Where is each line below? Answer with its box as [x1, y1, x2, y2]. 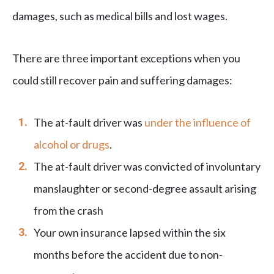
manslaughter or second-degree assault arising [34, 181, 256, 195]
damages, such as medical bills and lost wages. [12, 9, 228, 23]
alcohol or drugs [34, 137, 109, 151]
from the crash [34, 203, 103, 217]
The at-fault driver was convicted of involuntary [34, 159, 261, 173]
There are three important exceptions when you [12, 51, 240, 65]
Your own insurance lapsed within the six [34, 225, 226, 239]
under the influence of [144, 115, 251, 129]
